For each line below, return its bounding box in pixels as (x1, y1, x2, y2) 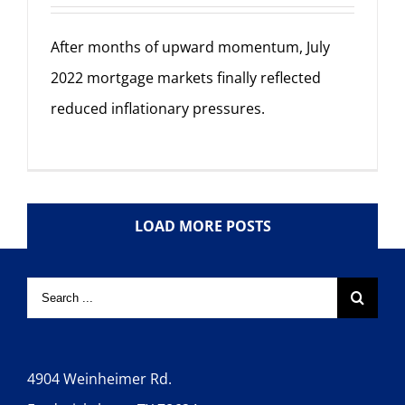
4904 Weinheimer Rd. (27, 369, 172, 389)
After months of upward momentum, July (51, 37, 330, 57)
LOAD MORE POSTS (134, 216, 271, 236)
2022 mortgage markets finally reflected (51, 68, 321, 88)
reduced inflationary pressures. (51, 99, 265, 118)
